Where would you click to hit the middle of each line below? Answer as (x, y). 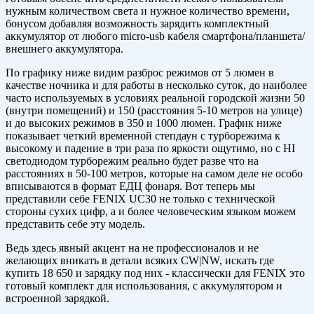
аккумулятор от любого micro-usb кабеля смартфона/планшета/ (155, 36)
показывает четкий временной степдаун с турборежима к (143, 136)
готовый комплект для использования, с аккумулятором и (144, 286)
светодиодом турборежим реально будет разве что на (132, 161)
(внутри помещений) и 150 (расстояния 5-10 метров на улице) (154, 111)
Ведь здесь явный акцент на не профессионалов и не (132, 248)
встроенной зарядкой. (57, 299)
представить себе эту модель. (75, 224)
